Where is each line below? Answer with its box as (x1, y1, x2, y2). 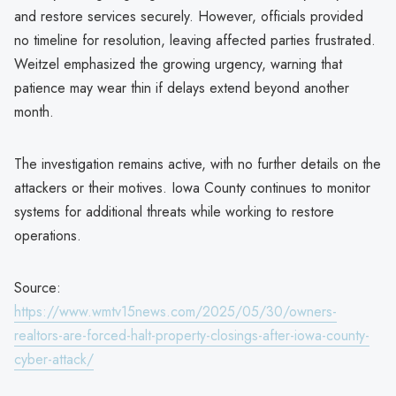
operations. (14, 225, 81, 246)
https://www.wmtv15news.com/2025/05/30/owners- (14, 301, 337, 322)
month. (14, 101, 54, 122)
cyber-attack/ (14, 348, 94, 369)
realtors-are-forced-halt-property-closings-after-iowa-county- (14, 324, 369, 346)
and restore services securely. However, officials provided (14, 5, 363, 27)
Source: (14, 277, 61, 298)
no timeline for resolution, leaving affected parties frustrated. (14, 29, 376, 50)
